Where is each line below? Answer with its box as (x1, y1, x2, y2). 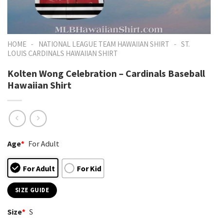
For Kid (76, 163, 101, 173)
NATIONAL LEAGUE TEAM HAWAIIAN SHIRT (38, 39, 169, 49)
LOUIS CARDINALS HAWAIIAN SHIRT (7, 49, 118, 58)
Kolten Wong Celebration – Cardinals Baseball (7, 67, 205, 79)
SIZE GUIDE (15, 186, 49, 194)
